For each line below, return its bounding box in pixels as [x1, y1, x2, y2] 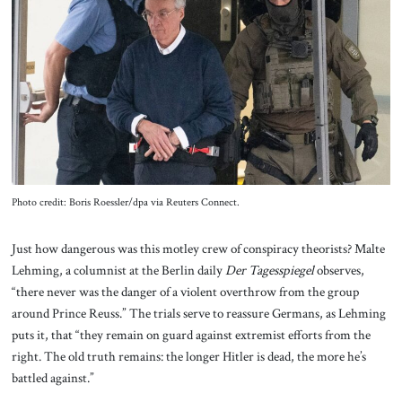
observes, [313, 260, 364, 279]
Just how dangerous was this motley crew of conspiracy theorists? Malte [11, 239, 385, 258]
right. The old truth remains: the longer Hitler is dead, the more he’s [11, 346, 366, 365]
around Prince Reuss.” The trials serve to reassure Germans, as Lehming [11, 303, 386, 322]
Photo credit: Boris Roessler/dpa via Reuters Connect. [11, 195, 240, 209]
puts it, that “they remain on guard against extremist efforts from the [11, 325, 371, 344]
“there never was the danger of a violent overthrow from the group [11, 282, 359, 301]
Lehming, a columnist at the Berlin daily [11, 260, 225, 279]
